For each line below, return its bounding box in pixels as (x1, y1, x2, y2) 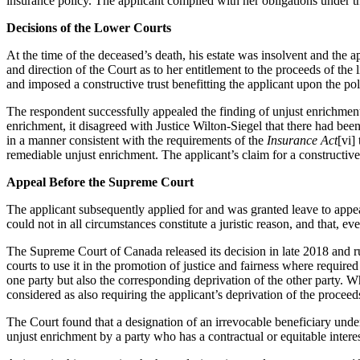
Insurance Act (267, 133, 337, 147)
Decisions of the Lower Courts (6, 20, 171, 35)
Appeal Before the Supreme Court (6, 174, 194, 189)
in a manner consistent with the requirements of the (6, 133, 267, 147)
